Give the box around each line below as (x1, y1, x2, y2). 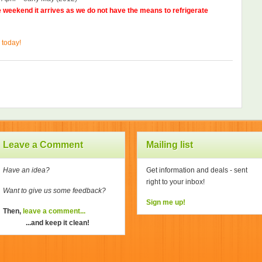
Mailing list (146, 140, 193, 150)
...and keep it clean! (26, 219, 89, 227)
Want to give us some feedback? (3, 187, 108, 195)
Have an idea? (3, 166, 51, 174)
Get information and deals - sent (146, 166, 247, 174)
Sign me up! (146, 198, 185, 206)
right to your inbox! (146, 178, 205, 186)
